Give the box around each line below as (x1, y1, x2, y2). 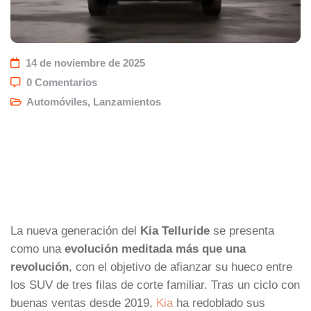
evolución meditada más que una (65, 242, 246, 255)
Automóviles (26, 96, 87, 108)
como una (10, 242, 65, 255)
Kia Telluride (140, 224, 210, 237)
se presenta (210, 224, 274, 237)
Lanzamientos (93, 96, 161, 108)
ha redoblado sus (173, 296, 265, 309)
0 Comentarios (24, 76, 97, 88)
